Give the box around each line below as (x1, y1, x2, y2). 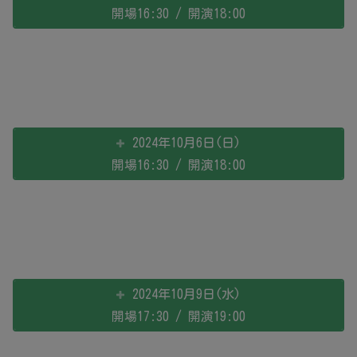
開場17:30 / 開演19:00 (112, 310, 245, 323)
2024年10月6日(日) (132, 136, 241, 149)
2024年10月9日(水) (132, 288, 241, 300)
